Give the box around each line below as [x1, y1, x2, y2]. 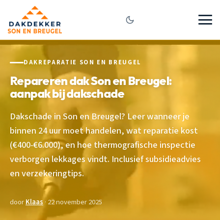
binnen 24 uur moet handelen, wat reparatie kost [10, 124, 198, 137]
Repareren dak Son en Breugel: [10, 73, 172, 88]
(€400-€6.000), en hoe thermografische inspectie [10, 138, 195, 151]
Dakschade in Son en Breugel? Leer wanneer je [10, 110, 190, 123]
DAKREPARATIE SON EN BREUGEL [24, 58, 141, 67]
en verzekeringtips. [10, 166, 84, 180]
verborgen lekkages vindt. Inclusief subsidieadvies [10, 152, 201, 165]
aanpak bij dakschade [10, 85, 125, 101]
